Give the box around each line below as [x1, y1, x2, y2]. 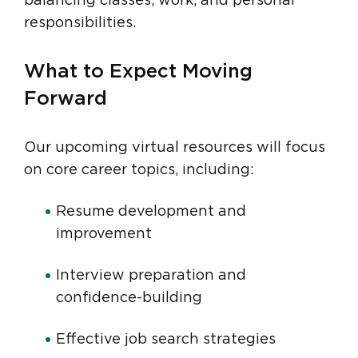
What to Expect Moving [24, 62, 253, 82]
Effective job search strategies [56, 332, 276, 348]
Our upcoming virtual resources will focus [24, 141, 325, 156]
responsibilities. [24, 16, 136, 31]
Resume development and [56, 205, 246, 220]
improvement [56, 227, 152, 242]
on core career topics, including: [24, 163, 254, 178]
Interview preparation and [56, 268, 246, 284]
